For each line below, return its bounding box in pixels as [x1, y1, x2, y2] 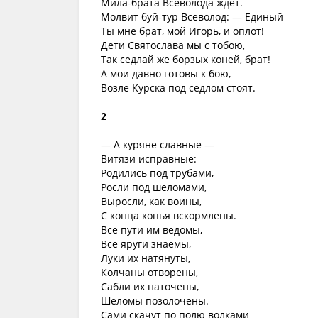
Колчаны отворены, [101, 265, 198, 279]
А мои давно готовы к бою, [101, 67, 231, 80]
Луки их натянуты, [101, 251, 190, 265]
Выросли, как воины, [101, 194, 202, 208]
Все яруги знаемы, [101, 237, 191, 251]
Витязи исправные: [101, 152, 197, 165]
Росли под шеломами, [101, 180, 207, 194]
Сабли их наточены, [101, 280, 199, 293]
